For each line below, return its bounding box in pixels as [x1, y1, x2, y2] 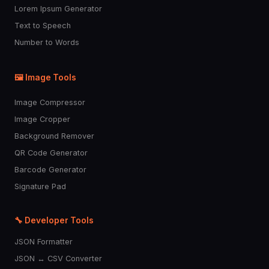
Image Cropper [14, 115, 70, 124]
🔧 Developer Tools [14, 216, 94, 225]
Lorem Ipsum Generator [14, 4, 102, 13]
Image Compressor [14, 98, 85, 107]
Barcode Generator [14, 165, 86, 174]
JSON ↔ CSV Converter [14, 254, 102, 263]
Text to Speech [14, 21, 71, 30]
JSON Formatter [14, 237, 73, 246]
